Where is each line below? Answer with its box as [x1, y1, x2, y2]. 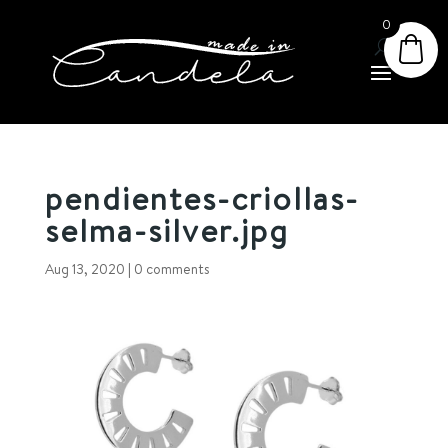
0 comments [133, 259, 210, 280]
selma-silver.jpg [44, 208, 289, 253]
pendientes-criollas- [44, 176, 359, 221]
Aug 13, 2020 [44, 259, 125, 280]
